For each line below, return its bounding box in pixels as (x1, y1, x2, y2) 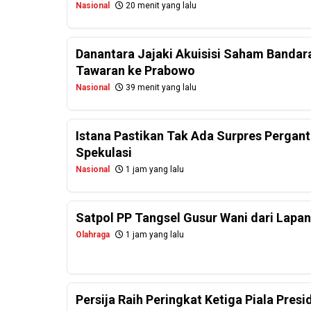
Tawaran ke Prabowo (76, 63, 195, 78)
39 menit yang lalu (124, 83, 196, 93)
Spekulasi (76, 145, 132, 160)
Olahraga (76, 230, 110, 240)
